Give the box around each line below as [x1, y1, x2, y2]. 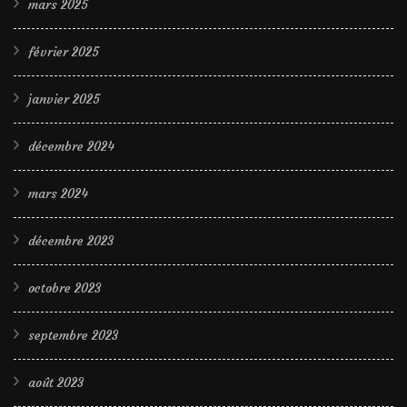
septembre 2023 [28, 326, 118, 343]
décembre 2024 [28, 137, 114, 154]
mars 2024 [28, 184, 88, 202]
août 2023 [28, 373, 84, 391]
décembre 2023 [28, 232, 114, 249]
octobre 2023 [28, 279, 101, 296]
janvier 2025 [28, 90, 100, 107]
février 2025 [28, 43, 99, 60]
